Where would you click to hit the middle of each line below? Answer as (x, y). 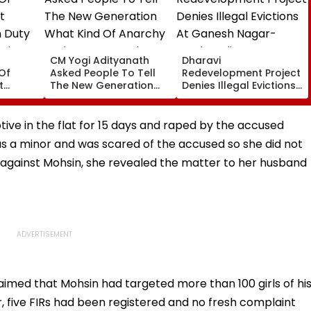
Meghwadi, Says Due (233, 110)
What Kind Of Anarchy (106, 98)
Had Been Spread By (101, 110)
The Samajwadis (91, 123)
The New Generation (102, 85)
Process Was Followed (239, 123)
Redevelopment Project (241, 73)
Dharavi (201, 60)
